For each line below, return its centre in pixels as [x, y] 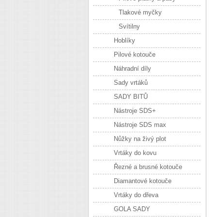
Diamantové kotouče [143, 181]
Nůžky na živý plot [140, 139]
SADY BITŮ [131, 97]
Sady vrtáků [131, 83]
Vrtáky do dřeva [136, 195]
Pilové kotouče [135, 54]
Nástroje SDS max [140, 125]
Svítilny [129, 26]
